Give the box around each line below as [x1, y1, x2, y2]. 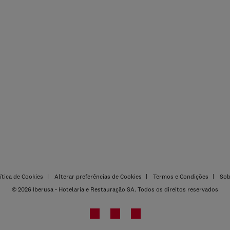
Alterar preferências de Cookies [54, 172, 142, 180]
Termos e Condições [153, 172, 208, 180]
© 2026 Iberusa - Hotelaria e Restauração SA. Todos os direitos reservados [12, 185, 218, 193]
